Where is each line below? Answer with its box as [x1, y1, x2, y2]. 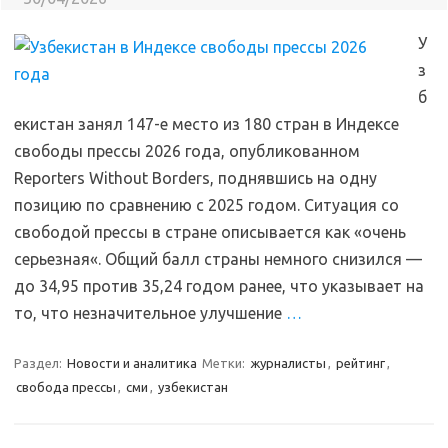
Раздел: [14, 356, 65, 370]
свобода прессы [16, 380, 116, 394]
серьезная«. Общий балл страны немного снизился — [14, 250, 422, 268]
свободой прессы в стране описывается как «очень [14, 223, 406, 241]
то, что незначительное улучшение [14, 304, 286, 322]
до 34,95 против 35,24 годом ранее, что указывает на [14, 277, 424, 295]
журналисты [250, 356, 326, 370]
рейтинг [336, 356, 385, 370]
